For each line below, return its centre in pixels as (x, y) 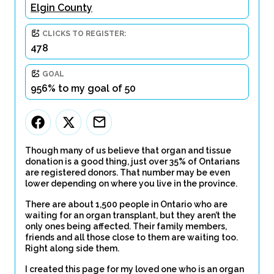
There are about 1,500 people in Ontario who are (126, 204)
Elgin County (61, 8)
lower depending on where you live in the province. (131, 183)
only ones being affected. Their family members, (126, 226)
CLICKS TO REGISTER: (84, 34)
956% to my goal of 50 (83, 88)
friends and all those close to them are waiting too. (131, 237)
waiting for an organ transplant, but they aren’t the (131, 215)
